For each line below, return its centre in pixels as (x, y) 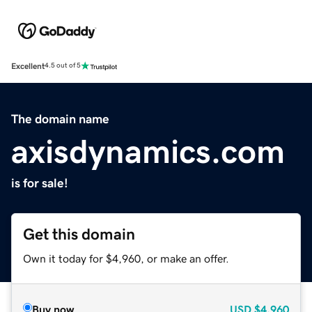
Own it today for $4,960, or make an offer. (126, 258)
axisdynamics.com (148, 151)
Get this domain (79, 234)
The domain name (60, 119)
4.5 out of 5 (63, 66)
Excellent (28, 66)
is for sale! (40, 183)
